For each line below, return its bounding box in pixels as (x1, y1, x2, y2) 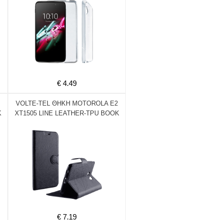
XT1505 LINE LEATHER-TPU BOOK (14, 110, 119, 117)
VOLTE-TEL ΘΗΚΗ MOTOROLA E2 (16, 100, 118, 107)
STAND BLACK (45, 119, 89, 127)
